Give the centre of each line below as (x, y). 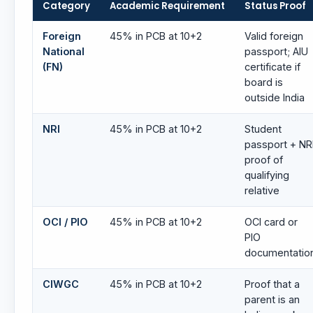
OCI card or (271, 222)
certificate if (272, 67)
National (64, 52)
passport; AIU (276, 52)
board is (264, 82)
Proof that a (272, 284)
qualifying (267, 175)
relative (262, 191)
